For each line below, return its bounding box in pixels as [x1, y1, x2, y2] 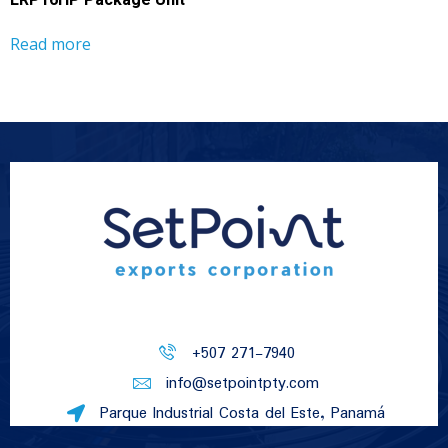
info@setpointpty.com [166, 370, 320, 396]
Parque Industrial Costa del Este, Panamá [100, 400, 386, 426]
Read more [10, 33, 91, 56]
